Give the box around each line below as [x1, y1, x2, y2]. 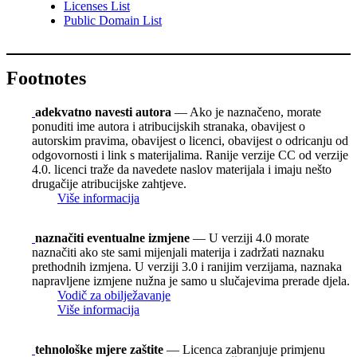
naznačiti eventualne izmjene [35, 230, 190, 245]
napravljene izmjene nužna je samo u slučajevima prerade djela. [32, 273, 350, 288]
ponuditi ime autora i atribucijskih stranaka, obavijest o [32, 119, 305, 133]
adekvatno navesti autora [35, 104, 171, 119]
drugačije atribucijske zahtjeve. [32, 176, 186, 190]
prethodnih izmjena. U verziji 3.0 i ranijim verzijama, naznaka [32, 259, 342, 273]
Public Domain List [64, 14, 162, 28]
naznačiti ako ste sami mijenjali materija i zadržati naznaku [32, 245, 324, 259]
